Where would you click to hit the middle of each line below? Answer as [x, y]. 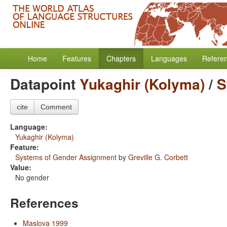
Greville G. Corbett [158, 157]
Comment [56, 107]
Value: [21, 167]
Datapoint [45, 84]
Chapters [121, 58]
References [44, 203]
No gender [32, 177]
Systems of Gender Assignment [66, 157]
